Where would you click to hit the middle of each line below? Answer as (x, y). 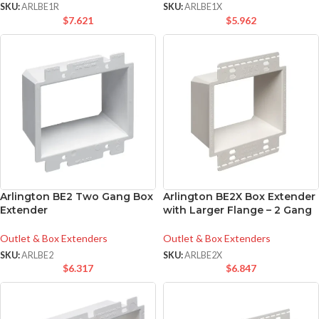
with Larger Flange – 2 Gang (237, 210)
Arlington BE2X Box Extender (239, 196)
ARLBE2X (203, 255)
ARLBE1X (203, 7)
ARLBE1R (40, 7)
